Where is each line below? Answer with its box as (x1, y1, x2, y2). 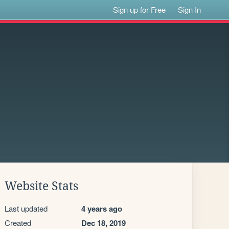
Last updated (5, 203, 48, 214)
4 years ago (81, 203, 122, 214)
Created (5, 217, 31, 228)
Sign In (178, 4, 201, 15)
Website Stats (5, 179, 78, 193)
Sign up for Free (113, 4, 166, 15)
